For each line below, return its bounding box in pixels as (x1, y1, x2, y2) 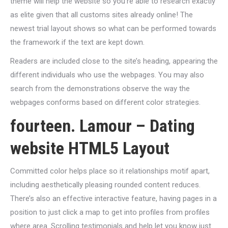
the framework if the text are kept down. (10, 38, 145, 47)
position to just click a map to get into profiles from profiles (10, 208, 210, 217)
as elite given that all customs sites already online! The (10, 10, 193, 19)
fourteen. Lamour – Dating (10, 116, 195, 136)
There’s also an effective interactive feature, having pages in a (10, 194, 217, 203)
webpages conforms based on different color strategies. (10, 98, 201, 107)
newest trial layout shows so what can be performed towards (10, 24, 216, 33)
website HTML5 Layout (10, 138, 169, 158)
